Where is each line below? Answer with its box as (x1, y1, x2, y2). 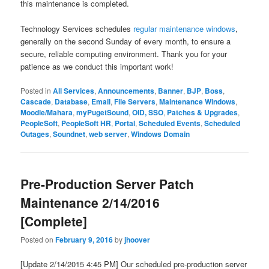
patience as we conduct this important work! (20, 61, 174, 73)
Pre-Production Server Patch (20, 174, 195, 193)
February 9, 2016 (55, 234, 113, 245)
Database (55, 96, 88, 107)
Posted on (20, 234, 56, 244)
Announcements (98, 85, 155, 97)
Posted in (20, 85, 52, 96)
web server (89, 128, 128, 140)
